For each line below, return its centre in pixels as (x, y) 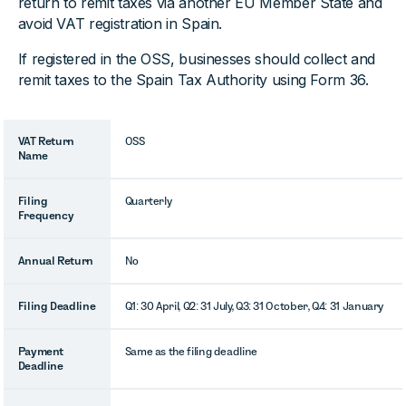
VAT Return (46, 141)
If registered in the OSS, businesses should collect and (196, 59)
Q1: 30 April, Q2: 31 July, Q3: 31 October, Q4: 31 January (254, 306)
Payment (41, 351)
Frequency (46, 215)
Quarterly (148, 201)
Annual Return (55, 261)
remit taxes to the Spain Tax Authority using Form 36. (193, 80)
